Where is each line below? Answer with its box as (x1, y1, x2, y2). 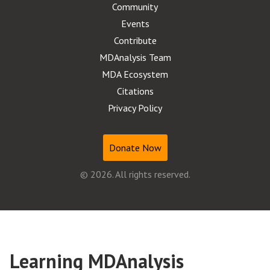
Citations (116, 85, 154, 97)
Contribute (113, 34, 157, 46)
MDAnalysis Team (99, 51, 171, 63)
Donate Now (108, 142, 162, 154)
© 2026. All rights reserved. (80, 168, 190, 180)
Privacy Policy (108, 102, 162, 114)
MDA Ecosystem (102, 68, 168, 80)
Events (121, 17, 149, 30)
